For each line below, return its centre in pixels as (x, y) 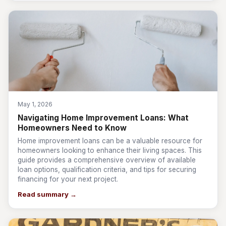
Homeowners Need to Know (72, 128)
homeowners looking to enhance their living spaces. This (110, 150)
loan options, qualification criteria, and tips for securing (107, 169)
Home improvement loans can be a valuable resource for (110, 141)
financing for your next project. (68, 179)
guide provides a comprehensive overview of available (107, 160)
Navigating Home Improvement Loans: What (103, 118)
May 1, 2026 (35, 104)
